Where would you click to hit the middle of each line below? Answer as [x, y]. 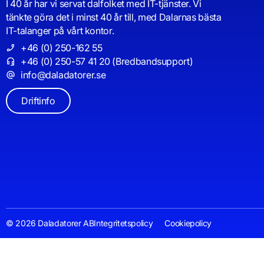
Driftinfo [38, 100]
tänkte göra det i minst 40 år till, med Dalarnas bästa [114, 17]
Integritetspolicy [123, 223]
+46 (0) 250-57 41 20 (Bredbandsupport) [107, 61]
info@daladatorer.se [63, 75]
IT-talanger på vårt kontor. [60, 30]
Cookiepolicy [188, 223]
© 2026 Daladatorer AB [50, 223]
